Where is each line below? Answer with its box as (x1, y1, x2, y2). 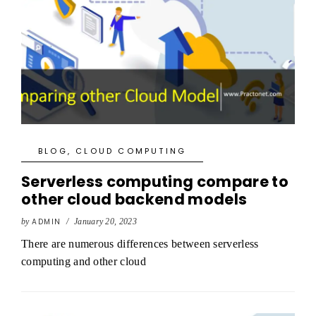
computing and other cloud (21, 255, 147, 267)
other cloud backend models (21, 189, 248, 209)
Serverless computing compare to (21, 171, 288, 192)
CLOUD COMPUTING (75, 145, 187, 157)
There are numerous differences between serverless (21, 238, 259, 250)
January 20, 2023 (73, 217, 138, 226)
